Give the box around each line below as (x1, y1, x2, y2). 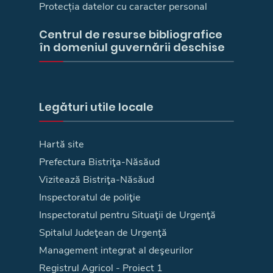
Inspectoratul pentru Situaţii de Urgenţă (39, 208, 216, 222)
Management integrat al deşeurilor (39, 243, 193, 257)
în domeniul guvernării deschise (39, 39, 225, 55)
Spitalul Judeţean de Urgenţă (39, 225, 167, 239)
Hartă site (39, 137, 84, 151)
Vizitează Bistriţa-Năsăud (39, 172, 154, 186)
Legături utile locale (39, 99, 154, 115)
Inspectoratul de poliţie (39, 190, 141, 204)
